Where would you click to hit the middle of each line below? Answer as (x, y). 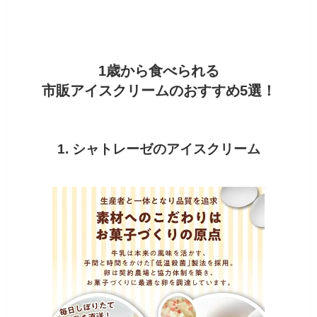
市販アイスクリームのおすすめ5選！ (158, 91)
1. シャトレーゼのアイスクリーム (158, 149)
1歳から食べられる (158, 71)
